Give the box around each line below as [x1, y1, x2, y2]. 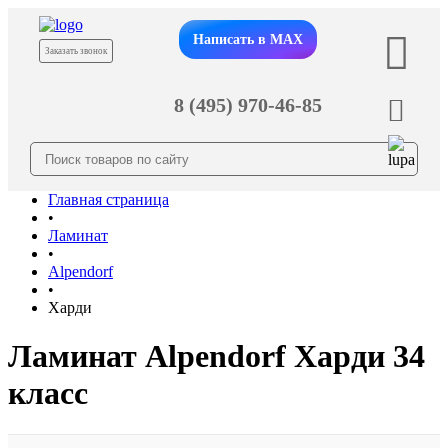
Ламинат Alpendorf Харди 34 [8, 338, 425, 375]
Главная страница [48, 191, 169, 208]
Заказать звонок [44, 46, 107, 56]
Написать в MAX [192, 31, 303, 47]
